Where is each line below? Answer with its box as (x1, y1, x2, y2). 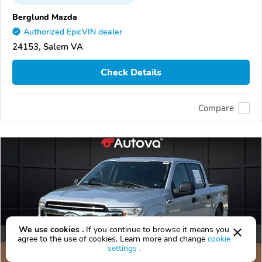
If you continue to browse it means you (84, 224, 229, 235)
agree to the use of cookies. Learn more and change (18, 233, 208, 244)
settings (107, 243, 137, 254)
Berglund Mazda (12, 11, 77, 23)
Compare (198, 102, 234, 114)
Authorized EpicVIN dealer (23, 26, 122, 38)
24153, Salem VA (12, 41, 83, 53)
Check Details (101, 65, 161, 79)
